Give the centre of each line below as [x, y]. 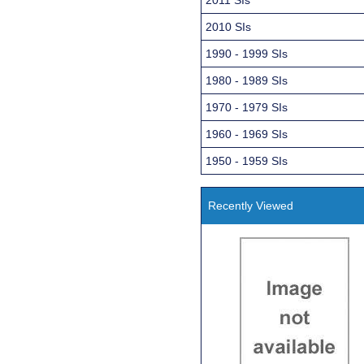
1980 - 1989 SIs [247, 80]
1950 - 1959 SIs [247, 160]
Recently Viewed [251, 205]
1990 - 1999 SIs [247, 53]
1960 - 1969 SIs [247, 134]
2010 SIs [228, 26]
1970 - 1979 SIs [247, 107]
